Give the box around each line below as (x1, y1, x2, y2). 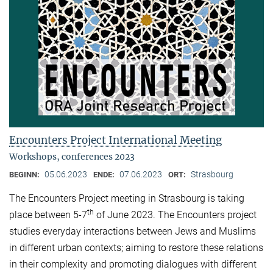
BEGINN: (9, 169, 41, 179)
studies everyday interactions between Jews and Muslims (9, 225, 256, 237)
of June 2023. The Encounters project (94, 208, 257, 221)
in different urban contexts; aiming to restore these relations (9, 241, 263, 253)
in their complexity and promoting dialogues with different (9, 258, 257, 270)
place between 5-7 (9, 208, 87, 221)
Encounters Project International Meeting (9, 133, 222, 147)
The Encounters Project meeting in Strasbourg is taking (9, 192, 244, 204)
